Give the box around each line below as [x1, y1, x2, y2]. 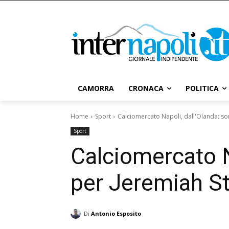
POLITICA [186, 83, 219, 93]
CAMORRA [78, 83, 114, 93]
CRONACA [128, 83, 164, 93]
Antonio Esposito [91, 210, 141, 217]
